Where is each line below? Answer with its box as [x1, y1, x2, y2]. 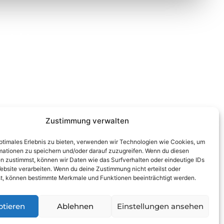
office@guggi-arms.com [1, 94, 117, 107]
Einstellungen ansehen [116, 201, 203, 211]
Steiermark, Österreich [1, 64, 109, 77]
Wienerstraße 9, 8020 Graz [1, 53, 127, 65]
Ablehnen [56, 201, 93, 211]
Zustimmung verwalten [45, 116, 129, 125]
